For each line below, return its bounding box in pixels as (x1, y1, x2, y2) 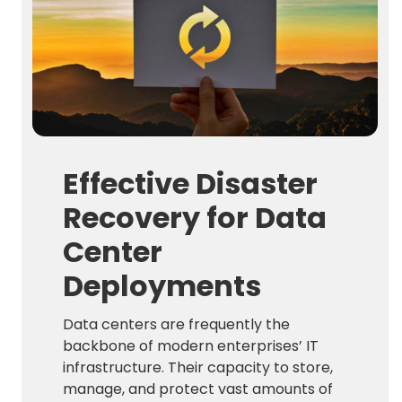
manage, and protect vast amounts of (63, 378, 334, 399)
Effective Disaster (63, 162, 319, 204)
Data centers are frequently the (63, 313, 291, 335)
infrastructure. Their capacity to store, (63, 356, 334, 378)
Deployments (63, 265, 262, 306)
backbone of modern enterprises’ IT (63, 335, 319, 356)
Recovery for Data (63, 197, 328, 238)
